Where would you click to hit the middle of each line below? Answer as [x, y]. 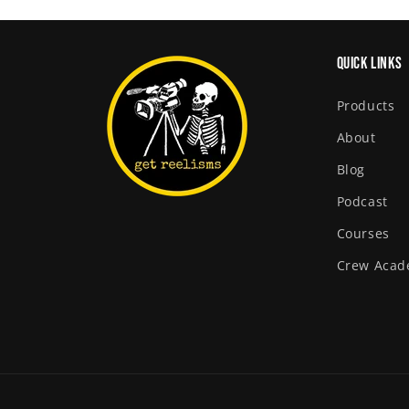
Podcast [362, 201]
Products [366, 105]
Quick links [369, 63]
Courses [363, 233]
